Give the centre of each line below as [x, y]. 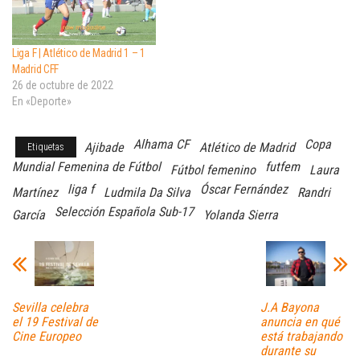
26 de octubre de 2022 [63, 86]
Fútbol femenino [213, 170]
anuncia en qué [300, 321]
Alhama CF [162, 145]
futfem [282, 167]
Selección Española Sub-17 [124, 212]
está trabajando [301, 336]
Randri [314, 193]
